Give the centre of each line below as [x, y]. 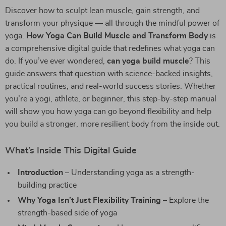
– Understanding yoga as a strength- [129, 173]
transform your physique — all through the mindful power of [112, 23]
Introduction [40, 173]
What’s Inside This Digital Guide [71, 151]
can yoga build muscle [148, 61]
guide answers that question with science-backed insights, [109, 74]
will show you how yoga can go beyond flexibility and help [108, 111]
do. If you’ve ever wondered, [56, 61]
